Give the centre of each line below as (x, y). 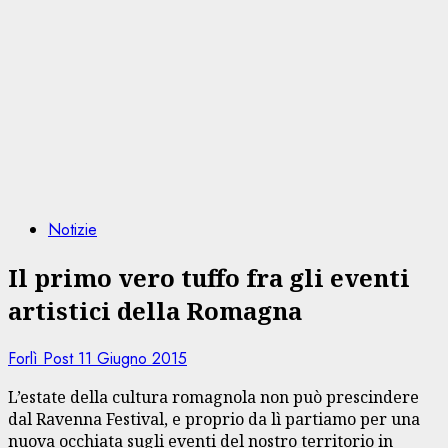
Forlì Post (43, 358)
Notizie (72, 229)
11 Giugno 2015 (132, 358)
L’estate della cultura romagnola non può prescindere (213, 396)
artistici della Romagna (155, 310)
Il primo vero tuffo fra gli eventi (209, 277)
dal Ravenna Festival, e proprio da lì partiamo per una (214, 418)
